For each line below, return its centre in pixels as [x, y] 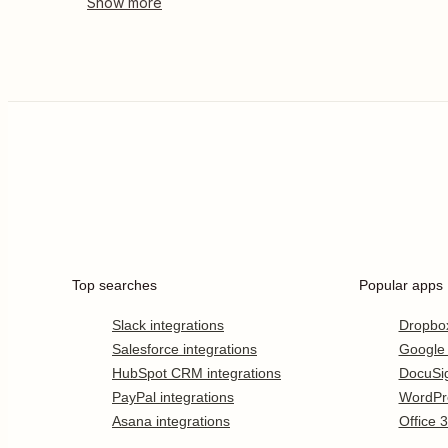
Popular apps [400, 285]
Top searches [114, 285]
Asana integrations [171, 421]
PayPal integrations [173, 397]
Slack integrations [168, 325]
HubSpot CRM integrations [196, 373]
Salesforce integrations [184, 349]
